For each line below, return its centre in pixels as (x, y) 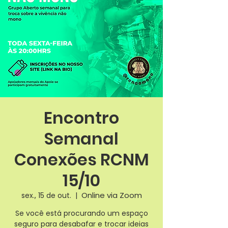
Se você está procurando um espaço (81, 213)
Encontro (81, 118)
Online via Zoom (111, 195)
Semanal (81, 139)
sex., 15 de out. (46, 195)
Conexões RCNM (81, 160)
